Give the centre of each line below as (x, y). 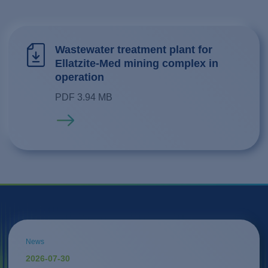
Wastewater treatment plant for (134, 49)
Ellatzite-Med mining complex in (137, 63)
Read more (79, 120)
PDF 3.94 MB (84, 97)
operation (80, 77)
